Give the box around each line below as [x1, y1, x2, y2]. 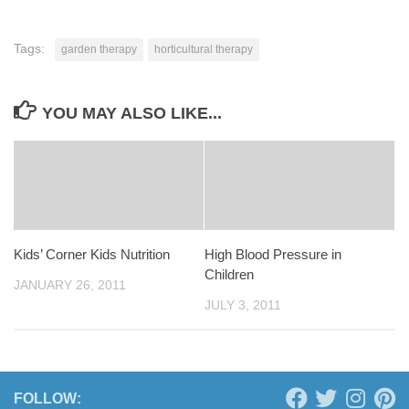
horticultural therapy [154, 42, 253, 56]
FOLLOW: [14, 390, 81, 406]
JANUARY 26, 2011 [14, 277, 126, 292]
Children [204, 266, 254, 282]
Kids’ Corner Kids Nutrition [14, 246, 170, 262]
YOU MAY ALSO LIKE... [41, 103, 222, 122]
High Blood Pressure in [204, 246, 341, 262]
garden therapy [61, 42, 137, 56]
